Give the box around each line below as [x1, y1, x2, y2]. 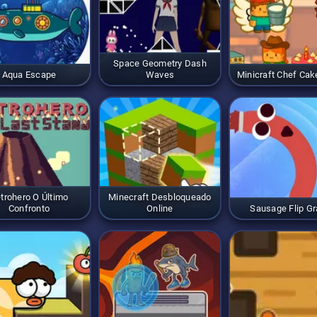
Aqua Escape [1, 69, 57, 80]
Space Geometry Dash [113, 57, 207, 69]
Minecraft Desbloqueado [108, 191, 212, 202]
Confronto [8, 202, 50, 214]
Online [146, 202, 173, 214]
